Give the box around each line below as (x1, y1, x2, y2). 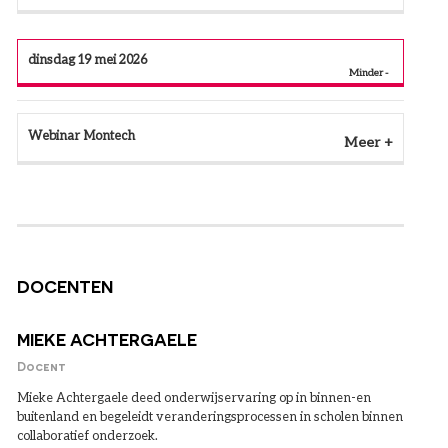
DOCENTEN (16, 276, 113, 297)
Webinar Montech (27, 127, 135, 144)
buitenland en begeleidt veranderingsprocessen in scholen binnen (16, 408, 403, 425)
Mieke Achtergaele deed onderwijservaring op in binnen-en (16, 389, 371, 406)
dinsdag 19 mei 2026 (27, 51, 147, 68)
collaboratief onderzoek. (16, 427, 158, 444)
